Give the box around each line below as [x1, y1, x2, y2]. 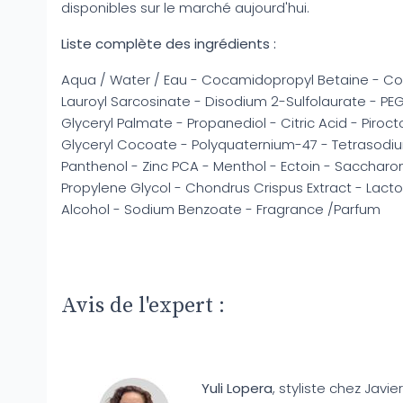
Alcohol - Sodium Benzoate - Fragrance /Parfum [61, 199, 381, 219]
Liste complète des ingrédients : [61, 33, 276, 53]
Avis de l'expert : [61, 291, 225, 319]
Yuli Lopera [201, 378, 273, 398]
